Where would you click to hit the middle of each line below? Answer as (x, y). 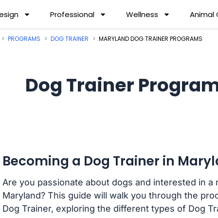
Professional (73, 14)
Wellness (142, 14)
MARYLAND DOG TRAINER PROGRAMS (151, 39)
